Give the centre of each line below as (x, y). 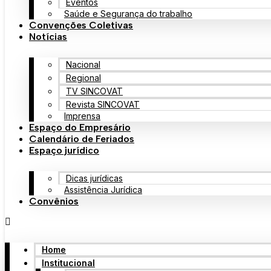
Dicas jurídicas (94, 178)
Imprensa (82, 116)
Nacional (83, 64)
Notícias (48, 37)
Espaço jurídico (64, 150)
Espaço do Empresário (80, 127)
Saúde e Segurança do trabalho (128, 14)
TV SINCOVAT (94, 91)
